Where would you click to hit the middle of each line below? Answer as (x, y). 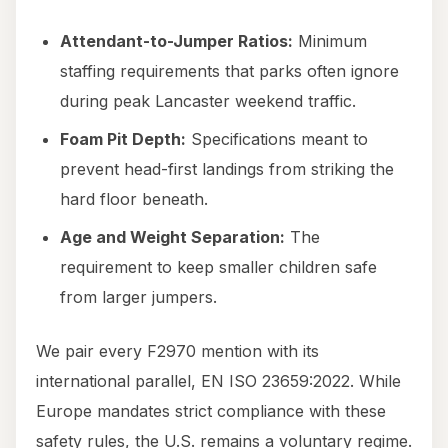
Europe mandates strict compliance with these (211, 411)
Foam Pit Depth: (123, 139)
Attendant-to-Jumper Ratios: (176, 41)
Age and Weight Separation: (172, 237)
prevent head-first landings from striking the (227, 169)
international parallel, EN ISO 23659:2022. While (218, 381)
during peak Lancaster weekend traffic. (208, 101)
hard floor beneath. (134, 199)
